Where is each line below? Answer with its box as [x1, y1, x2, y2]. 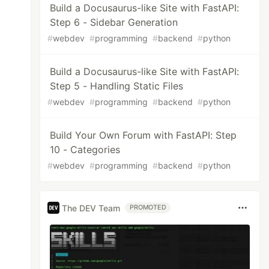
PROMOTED [130, 204, 166, 211]
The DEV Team [62, 202, 121, 213]
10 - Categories [50, 144, 121, 156]
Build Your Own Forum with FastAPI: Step [50, 129, 237, 141]
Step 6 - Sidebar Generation [50, 16, 178, 28]
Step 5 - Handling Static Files [50, 80, 184, 92]
